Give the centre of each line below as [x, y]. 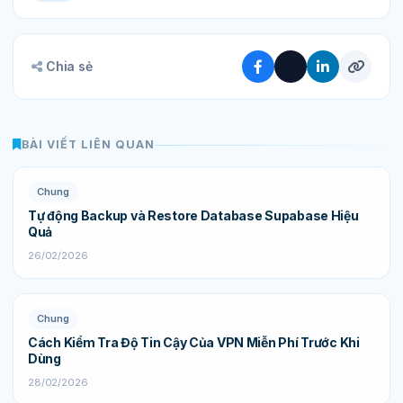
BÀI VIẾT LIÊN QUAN [88, 145]
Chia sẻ [69, 67]
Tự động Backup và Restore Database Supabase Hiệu [193, 216]
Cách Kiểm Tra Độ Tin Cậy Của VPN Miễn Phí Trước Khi [194, 343]
